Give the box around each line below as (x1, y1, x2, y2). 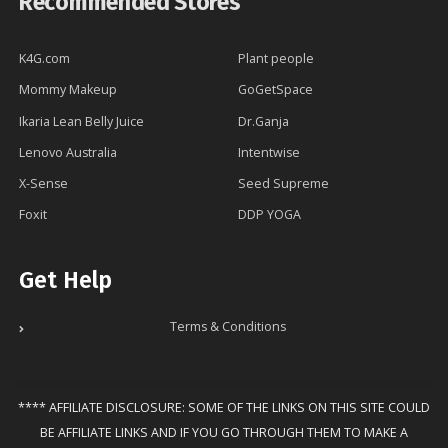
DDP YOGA (238, 205, 301, 223)
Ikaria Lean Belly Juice (19, 112, 144, 130)
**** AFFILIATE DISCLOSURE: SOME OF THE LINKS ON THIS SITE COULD (18, 398, 430, 416)
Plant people (238, 50, 314, 68)
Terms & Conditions (169, 317, 286, 335)
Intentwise (238, 143, 300, 161)
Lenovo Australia (19, 143, 117, 161)
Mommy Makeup (19, 81, 117, 99)
